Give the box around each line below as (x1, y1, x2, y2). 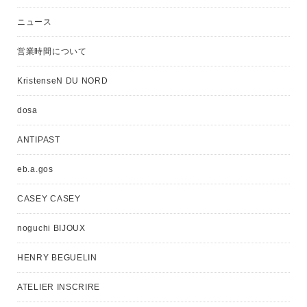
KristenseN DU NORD (17, 76, 108, 86)
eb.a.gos (17, 164, 53, 175)
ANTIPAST (17, 135, 60, 145)
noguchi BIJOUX (17, 223, 86, 234)
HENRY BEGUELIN (17, 253, 97, 263)
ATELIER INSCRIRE (17, 282, 101, 293)
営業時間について (17, 47, 87, 57)
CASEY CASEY (17, 194, 81, 204)
